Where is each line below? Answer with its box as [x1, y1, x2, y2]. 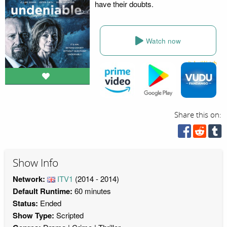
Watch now [145, 35, 181, 46]
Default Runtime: [13, 185, 72, 197]
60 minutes [72, 185, 111, 196]
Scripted [56, 209, 84, 220]
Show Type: [13, 209, 56, 221]
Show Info [13, 157, 58, 170]
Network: [13, 173, 47, 184]
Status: [13, 197, 38, 209]
